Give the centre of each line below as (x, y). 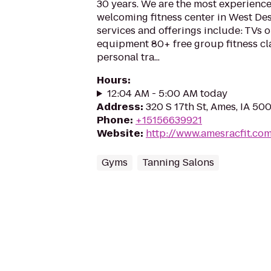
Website (119, 133)
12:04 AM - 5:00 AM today (167, 93)
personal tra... (128, 57)
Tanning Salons (178, 162)
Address (119, 107)
